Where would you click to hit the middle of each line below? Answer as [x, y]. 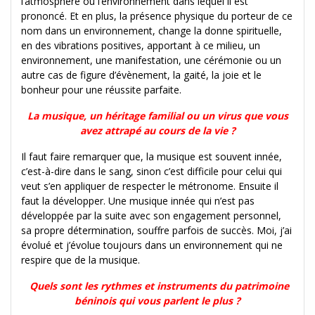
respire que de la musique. [81, 259]
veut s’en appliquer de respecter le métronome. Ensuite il [150, 186]
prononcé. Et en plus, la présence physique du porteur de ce [157, 15]
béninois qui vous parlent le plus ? [157, 300]
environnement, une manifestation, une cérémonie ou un [151, 60]
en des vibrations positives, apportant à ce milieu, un [141, 45]
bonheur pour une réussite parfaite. [101, 89]
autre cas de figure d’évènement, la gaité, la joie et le [141, 75]
